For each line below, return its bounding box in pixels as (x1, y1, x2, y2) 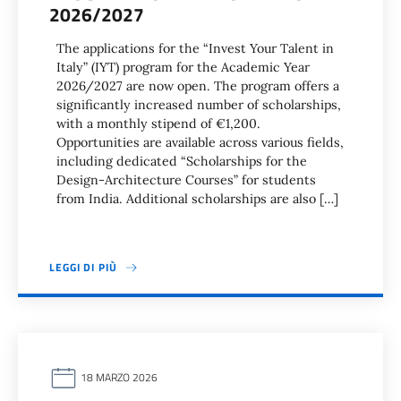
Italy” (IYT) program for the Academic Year (56, 59, 310, 75)
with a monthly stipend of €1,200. (56, 115, 260, 132)
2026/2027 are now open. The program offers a (56, 78, 339, 94)
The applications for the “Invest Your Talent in (56, 40, 334, 56)
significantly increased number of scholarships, (56, 97, 341, 113)
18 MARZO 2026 (78, 369, 158, 387)
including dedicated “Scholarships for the (56, 153, 307, 169)
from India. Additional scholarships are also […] (56, 191, 338, 207)
